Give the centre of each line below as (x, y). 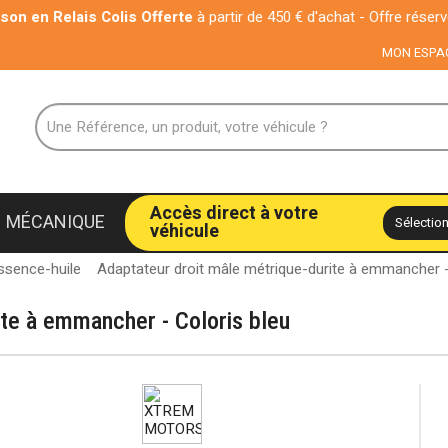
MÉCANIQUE (55, 222)
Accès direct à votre (234, 213)
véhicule (184, 231)
